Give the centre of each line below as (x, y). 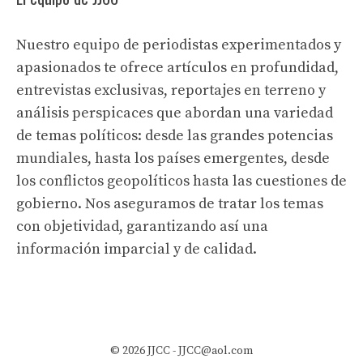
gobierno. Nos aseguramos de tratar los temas (170, 204)
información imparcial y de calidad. (137, 250)
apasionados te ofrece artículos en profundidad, (177, 68)
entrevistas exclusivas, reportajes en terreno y (171, 91)
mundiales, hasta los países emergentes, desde (173, 159)
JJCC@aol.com (216, 351)
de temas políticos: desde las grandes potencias (175, 136)
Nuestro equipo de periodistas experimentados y (179, 45)
